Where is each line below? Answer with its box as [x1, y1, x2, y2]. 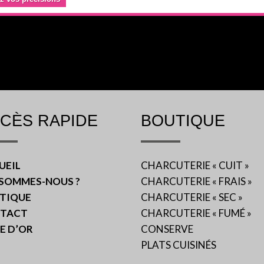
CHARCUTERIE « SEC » [140, 191, 243, 204]
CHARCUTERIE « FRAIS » [140, 175, 252, 188]
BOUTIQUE [140, 112, 225, 130]
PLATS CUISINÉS [140, 239, 216, 252]
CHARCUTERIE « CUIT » [140, 159, 249, 172]
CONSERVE [140, 223, 193, 236]
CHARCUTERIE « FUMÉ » [140, 207, 252, 220]
